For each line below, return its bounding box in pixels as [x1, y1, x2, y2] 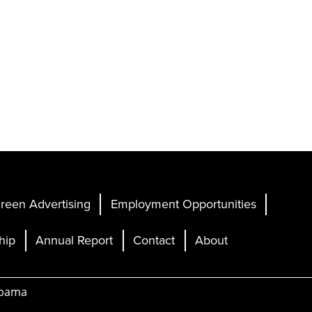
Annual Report [36, 231, 114, 249]
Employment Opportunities [110, 195, 256, 213]
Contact [133, 231, 175, 249]
